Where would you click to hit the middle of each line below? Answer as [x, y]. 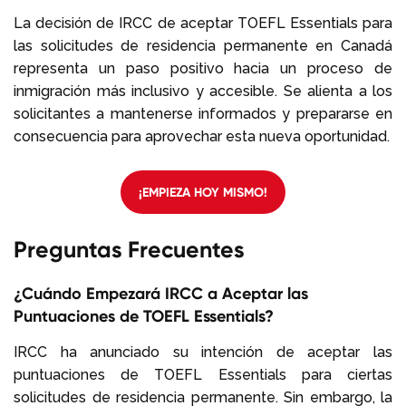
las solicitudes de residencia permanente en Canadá [203, 45]
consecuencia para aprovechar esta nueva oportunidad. [202, 136]
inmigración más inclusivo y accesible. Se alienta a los [203, 91]
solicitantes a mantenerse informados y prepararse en [203, 113]
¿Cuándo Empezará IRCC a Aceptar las [161, 293]
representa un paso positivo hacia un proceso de [203, 68]
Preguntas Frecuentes [129, 249]
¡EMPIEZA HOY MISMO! [203, 192]
